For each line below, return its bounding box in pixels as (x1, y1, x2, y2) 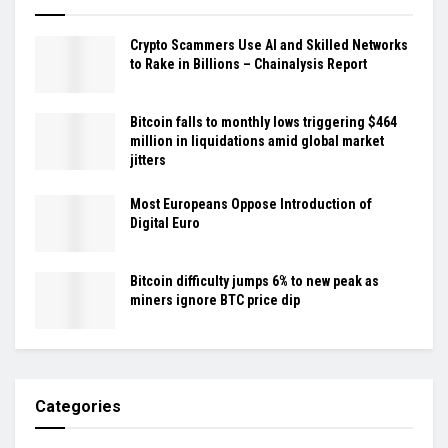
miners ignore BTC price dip (130, 292, 300, 309)
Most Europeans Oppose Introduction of (130, 195, 372, 212)
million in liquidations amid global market (130, 132, 384, 149)
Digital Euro (130, 214, 200, 231)
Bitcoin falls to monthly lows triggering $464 (130, 113, 397, 130)
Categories (35, 397, 121, 417)
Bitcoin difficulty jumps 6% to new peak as (130, 273, 379, 290)
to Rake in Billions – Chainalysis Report (130, 55, 367, 72)
